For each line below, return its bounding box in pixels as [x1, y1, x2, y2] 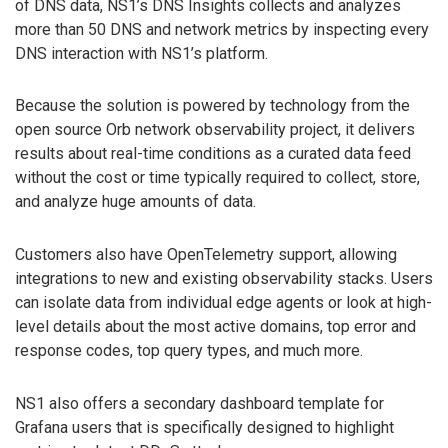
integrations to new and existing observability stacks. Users [15, 269, 433, 289]
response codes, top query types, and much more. [15, 341, 363, 361]
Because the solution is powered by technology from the [15, 96, 410, 116]
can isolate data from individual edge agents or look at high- [15, 293, 432, 313]
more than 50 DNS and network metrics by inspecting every [15, 19, 429, 39]
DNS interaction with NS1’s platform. [15, 43, 268, 63]
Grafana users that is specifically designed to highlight [15, 418, 394, 438]
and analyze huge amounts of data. [15, 192, 256, 212]
